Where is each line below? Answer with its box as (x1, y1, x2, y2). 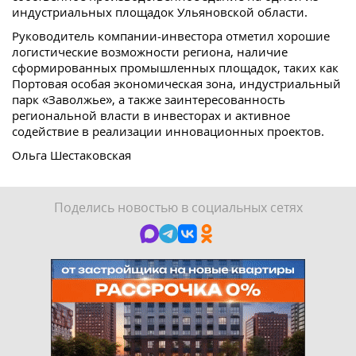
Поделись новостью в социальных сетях (53, 199, 303, 217)
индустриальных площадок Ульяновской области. (12, 4, 308, 21)
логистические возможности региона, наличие (12, 44, 288, 60)
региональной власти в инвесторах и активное (12, 107, 290, 124)
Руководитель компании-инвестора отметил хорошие (12, 28, 330, 44)
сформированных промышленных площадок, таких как (12, 60, 339, 76)
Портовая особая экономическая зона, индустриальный (12, 75, 341, 92)
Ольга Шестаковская (12, 147, 131, 164)
